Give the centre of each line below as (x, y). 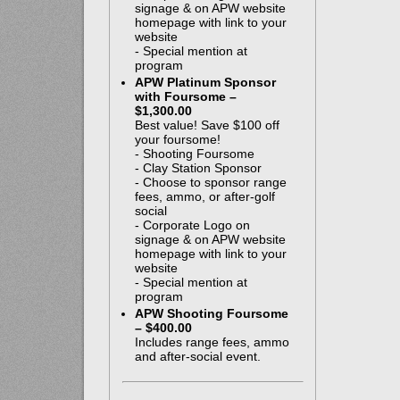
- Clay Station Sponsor (198, 168)
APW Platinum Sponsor (205, 83)
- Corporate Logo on (192, 225)
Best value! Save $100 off (207, 125)
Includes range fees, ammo (212, 342)
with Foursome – (185, 97)
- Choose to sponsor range (210, 183)
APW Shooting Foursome (211, 314)
